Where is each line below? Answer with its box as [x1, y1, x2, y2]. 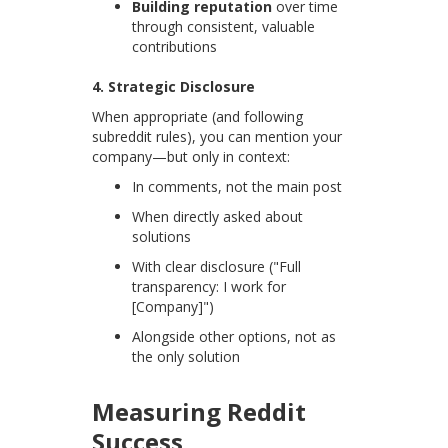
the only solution [132, 347, 241, 367]
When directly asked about [132, 207, 304, 227]
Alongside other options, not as [132, 327, 337, 347]
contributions [132, 37, 218, 57]
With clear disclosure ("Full [132, 257, 302, 277]
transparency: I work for [132, 277, 287, 297]
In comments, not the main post [132, 177, 343, 197]
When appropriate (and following [92, 107, 304, 127]
